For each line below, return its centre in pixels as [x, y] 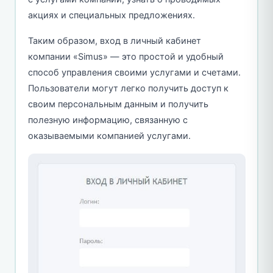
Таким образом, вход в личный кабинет [114, 41]
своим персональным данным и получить [118, 105]
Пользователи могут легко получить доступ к [128, 89]
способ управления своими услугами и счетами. [134, 73]
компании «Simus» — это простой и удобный [126, 57]
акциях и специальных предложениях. [111, 16]
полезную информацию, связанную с [108, 120]
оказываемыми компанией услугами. [109, 136]
